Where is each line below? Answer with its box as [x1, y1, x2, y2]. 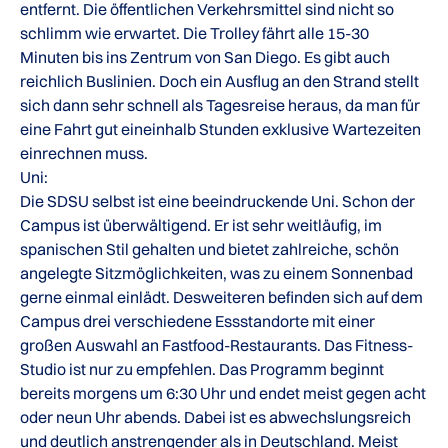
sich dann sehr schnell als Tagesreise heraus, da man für [20, 95, 420, 115]
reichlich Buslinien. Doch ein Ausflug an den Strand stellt [20, 71, 419, 91]
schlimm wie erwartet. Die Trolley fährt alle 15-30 [20, 23, 369, 43]
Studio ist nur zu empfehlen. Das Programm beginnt [20, 359, 384, 379]
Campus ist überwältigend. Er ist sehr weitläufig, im [20, 215, 382, 235]
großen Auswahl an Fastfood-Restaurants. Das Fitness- [20, 335, 413, 355]
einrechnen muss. [20, 143, 148, 163]
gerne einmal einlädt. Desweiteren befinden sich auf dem [20, 287, 423, 307]
